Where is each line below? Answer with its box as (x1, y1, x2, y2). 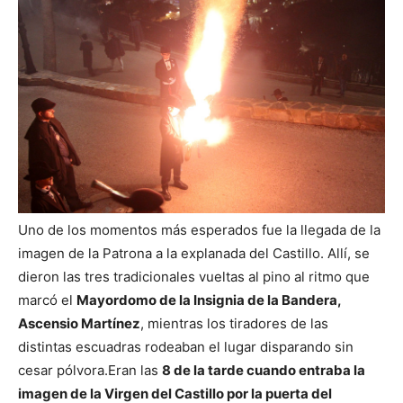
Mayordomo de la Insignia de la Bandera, (76, 291, 341, 309)
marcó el (18, 291, 76, 309)
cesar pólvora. (18, 361, 108, 379)
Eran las (108, 361, 162, 379)
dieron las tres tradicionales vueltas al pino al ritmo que (18, 267, 370, 285)
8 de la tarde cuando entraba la (162, 361, 365, 379)
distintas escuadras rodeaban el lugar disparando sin (18, 337, 354, 355)
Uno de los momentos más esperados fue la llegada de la (18, 220, 381, 238)
